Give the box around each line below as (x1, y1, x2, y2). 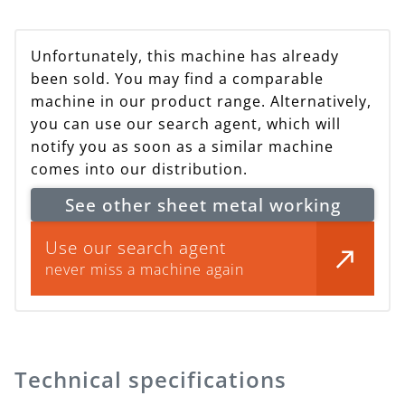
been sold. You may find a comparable (31, 69, 324, 89)
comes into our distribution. (31, 159, 248, 180)
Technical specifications (14, 363, 287, 394)
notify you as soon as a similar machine (31, 137, 334, 157)
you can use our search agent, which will (31, 114, 341, 135)
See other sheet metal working (64, 192, 341, 217)
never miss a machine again (45, 259, 244, 280)
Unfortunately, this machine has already (31, 46, 339, 67)
